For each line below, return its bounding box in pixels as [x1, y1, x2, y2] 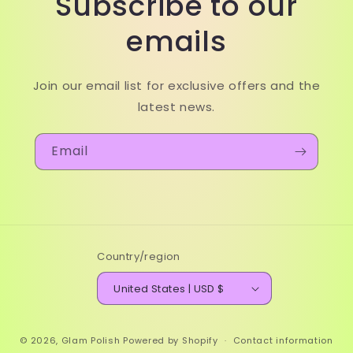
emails [126, 21, 227, 62]
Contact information [232, 334, 333, 347]
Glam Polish [61, 333, 121, 347]
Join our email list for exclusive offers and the [32, 77, 321, 95]
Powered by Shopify [123, 333, 218, 347]
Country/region [97, 249, 180, 265]
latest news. [137, 98, 216, 116]
